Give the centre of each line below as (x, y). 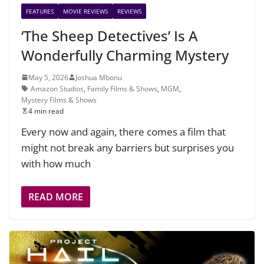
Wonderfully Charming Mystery (125, 55)
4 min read (46, 111)
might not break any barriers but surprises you (128, 147)
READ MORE (56, 197)
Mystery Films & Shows (59, 100)
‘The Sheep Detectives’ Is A (110, 35)
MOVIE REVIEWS (85, 11)
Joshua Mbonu (99, 77)
